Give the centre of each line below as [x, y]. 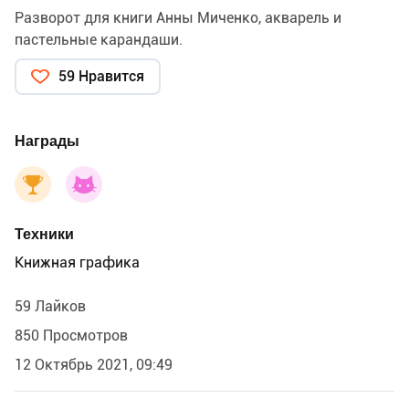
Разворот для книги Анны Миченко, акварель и [178, 18]
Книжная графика [77, 263]
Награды [47, 142]
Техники [44, 235]
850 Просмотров [71, 336]
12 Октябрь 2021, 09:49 [94, 365]
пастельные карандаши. [99, 40]
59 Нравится [101, 77]
